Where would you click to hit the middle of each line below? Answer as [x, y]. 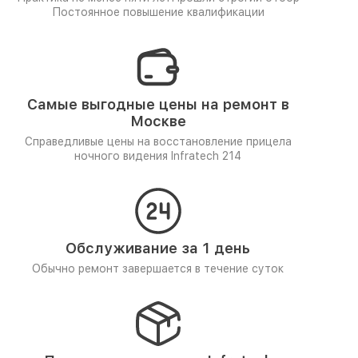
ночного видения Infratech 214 [158, 156]
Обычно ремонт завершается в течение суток [158, 268]
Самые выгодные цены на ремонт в [158, 104]
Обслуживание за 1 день [158, 248]
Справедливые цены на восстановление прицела [158, 141]
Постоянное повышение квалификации [158, 12]
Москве [158, 121]
